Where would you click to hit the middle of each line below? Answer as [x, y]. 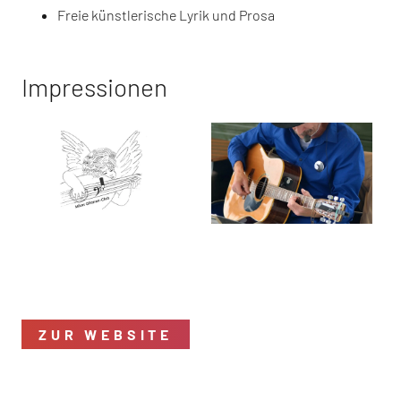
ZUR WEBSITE [106, 334]
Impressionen [94, 87]
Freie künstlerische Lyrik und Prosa [166, 14]
